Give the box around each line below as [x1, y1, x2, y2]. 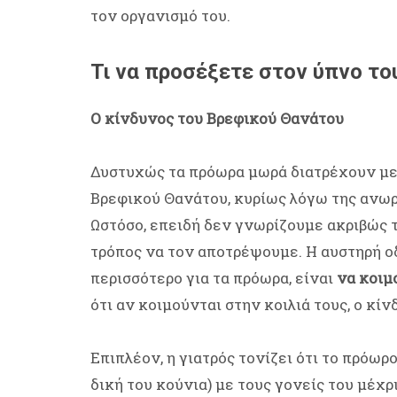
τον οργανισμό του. [90, 4, 230, 26]
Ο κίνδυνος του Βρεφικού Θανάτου [90, 107, 344, 128]
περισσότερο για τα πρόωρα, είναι [90, 267, 337, 288]
